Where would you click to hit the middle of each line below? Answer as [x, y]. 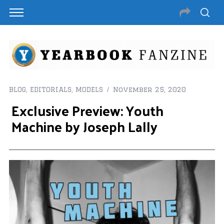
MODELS [89, 90]
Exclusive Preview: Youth [87, 110]
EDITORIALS [50, 90]
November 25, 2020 [149, 90]
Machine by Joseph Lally [84, 126]
